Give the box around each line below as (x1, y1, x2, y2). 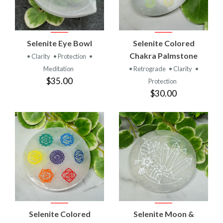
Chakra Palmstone (129, 50, 198, 60)
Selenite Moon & (133, 209, 194, 219)
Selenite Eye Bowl (27, 38, 92, 48)
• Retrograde (128, 64, 167, 73)
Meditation (43, 64, 74, 73)
